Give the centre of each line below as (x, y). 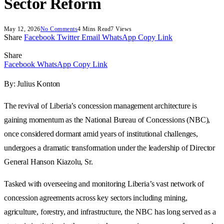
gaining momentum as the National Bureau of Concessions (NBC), (107, 119)
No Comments (59, 29)
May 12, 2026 (22, 29)
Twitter (68, 37)
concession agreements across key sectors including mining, (96, 197)
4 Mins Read (94, 29)
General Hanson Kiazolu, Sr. (48, 161)
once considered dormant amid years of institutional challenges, (101, 133)
